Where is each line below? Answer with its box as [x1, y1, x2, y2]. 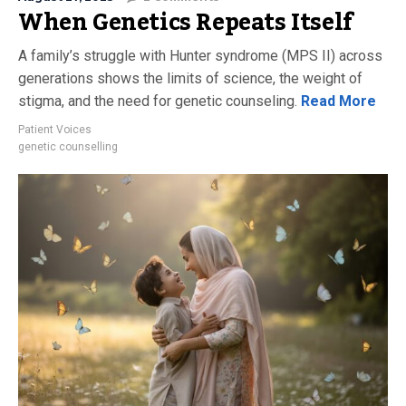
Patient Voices [18, 122, 92, 136]
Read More [297, 92, 376, 110]
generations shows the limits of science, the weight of [18, 69, 362, 87]
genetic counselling [18, 140, 118, 153]
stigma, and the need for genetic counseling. [18, 92, 297, 110]
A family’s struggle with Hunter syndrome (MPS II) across [18, 46, 382, 64]
